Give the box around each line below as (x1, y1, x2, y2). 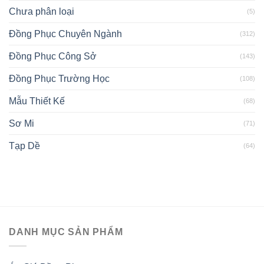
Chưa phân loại (9, 6, 74, 16)
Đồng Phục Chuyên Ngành (9, 28, 122, 39)
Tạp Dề (9, 140, 40, 151)
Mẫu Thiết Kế (9, 95, 65, 106)
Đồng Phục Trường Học (9, 73, 110, 84)
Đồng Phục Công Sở (9, 51, 97, 61)
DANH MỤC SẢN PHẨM (9, 226, 123, 237)
